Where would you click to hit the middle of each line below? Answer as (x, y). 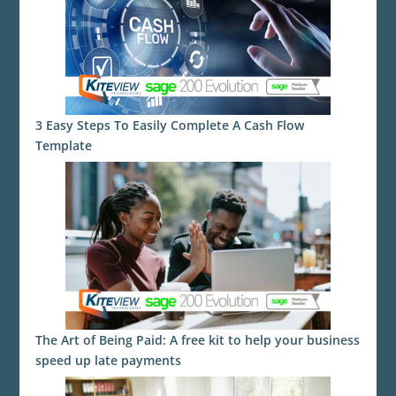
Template (64, 146)
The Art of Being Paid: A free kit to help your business (198, 340)
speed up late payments (109, 361)
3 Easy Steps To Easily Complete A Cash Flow (170, 126)
